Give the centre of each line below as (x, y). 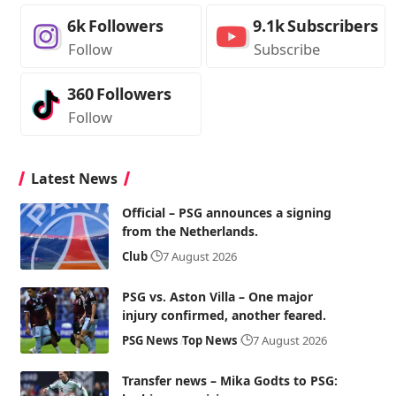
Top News (210, 340)
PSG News (149, 340)
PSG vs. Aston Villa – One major (217, 297)
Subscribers (332, 26)
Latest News (74, 179)
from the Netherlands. (190, 231)
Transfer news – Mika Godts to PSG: (229, 381)
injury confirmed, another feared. (224, 315)
